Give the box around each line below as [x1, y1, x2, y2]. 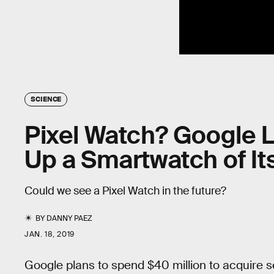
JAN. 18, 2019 [24, 229, 75, 239]
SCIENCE [31, 94, 62, 103]
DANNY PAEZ [46, 213, 93, 223]
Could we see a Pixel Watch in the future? [24, 183, 226, 198]
